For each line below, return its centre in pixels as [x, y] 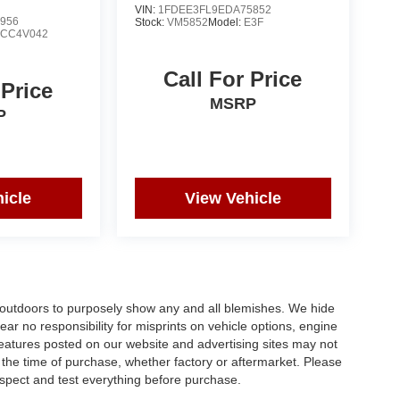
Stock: [150, 22]
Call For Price [233, 79]
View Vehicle [233, 198]
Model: [225, 22]
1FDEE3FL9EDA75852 [214, 9]
